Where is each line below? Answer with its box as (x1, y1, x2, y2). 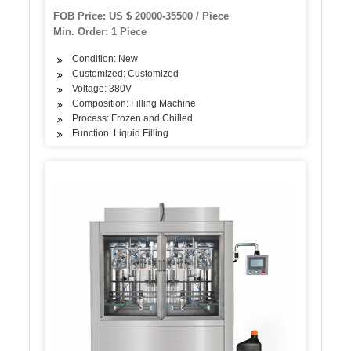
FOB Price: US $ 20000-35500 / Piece (53, 10, 230, 23)
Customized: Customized (72, 68, 179, 80)
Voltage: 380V (72, 83, 132, 95)
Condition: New (72, 53, 139, 65)
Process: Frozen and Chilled (72, 113, 194, 125)
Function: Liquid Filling (72, 128, 169, 139)
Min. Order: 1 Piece (53, 26, 147, 38)
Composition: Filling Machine (72, 98, 197, 110)
